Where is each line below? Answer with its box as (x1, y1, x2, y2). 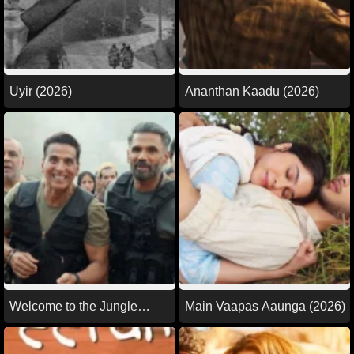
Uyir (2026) (9, 85, 72, 99)
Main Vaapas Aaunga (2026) (184, 299, 345, 313)
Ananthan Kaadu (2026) (184, 85, 319, 99)
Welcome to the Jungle (9, 299, 137, 313)
